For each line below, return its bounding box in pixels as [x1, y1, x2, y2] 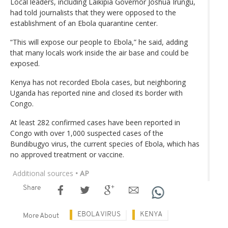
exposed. [10, 58, 40, 68]
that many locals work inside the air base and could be [10, 47, 189, 58]
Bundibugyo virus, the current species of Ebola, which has [10, 138, 199, 149]
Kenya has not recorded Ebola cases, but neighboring [10, 77, 186, 87]
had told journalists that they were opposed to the [10, 7, 176, 17]
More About [23, 212, 59, 220]
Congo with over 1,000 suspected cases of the [10, 128, 163, 138]
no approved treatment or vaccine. [10, 149, 124, 159]
